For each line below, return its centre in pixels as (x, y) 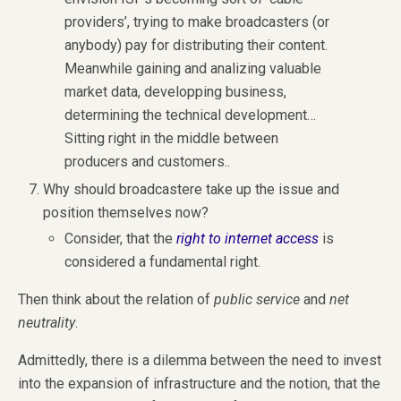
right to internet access (248, 239)
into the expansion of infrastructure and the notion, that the (199, 384)
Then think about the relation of (116, 300)
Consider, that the (121, 239)
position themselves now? (126, 212)
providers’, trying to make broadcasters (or (197, 22)
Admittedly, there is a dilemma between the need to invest (200, 361)
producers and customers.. (148, 162)
